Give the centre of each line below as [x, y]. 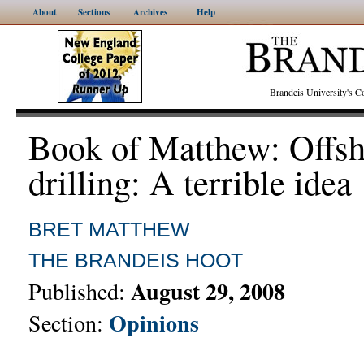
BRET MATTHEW [109, 229]
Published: [80, 291]
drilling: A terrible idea [190, 182]
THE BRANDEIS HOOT [136, 260]
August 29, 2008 [208, 291]
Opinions [154, 323]
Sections [93, 12]
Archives [150, 12]
